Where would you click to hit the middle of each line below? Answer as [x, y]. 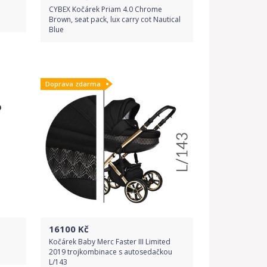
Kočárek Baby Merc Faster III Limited [110, 242]
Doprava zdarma [73, 84]
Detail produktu [117, 95]
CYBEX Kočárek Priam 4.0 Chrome [105, 9]
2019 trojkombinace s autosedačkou [111, 252]
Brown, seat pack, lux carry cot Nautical [115, 19]
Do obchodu [117, 67]
